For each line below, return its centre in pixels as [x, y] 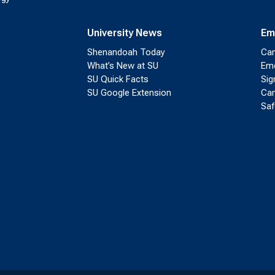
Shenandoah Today [126, 52]
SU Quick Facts [118, 79]
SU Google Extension [129, 93]
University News [124, 33]
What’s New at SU [122, 66]
